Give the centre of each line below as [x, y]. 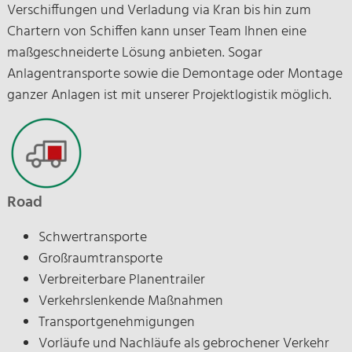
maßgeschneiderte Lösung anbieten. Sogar [134, 53]
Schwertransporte [92, 238]
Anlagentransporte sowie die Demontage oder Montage [174, 74]
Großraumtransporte [100, 259]
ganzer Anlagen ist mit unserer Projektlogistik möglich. [169, 95]
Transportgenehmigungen [116, 323]
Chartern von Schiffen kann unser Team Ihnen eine [156, 32]
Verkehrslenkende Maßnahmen [130, 301]
